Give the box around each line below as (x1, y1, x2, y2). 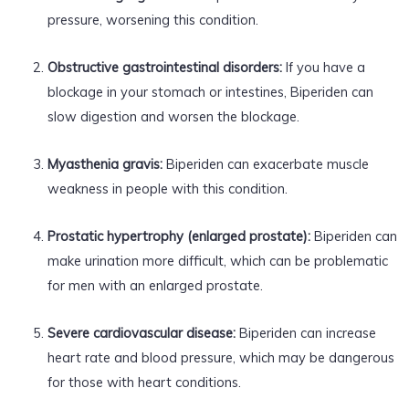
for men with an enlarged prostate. (47, 276, 263, 294)
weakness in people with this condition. (47, 179, 288, 197)
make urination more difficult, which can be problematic (47, 251, 388, 269)
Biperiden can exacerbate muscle (162, 154, 369, 173)
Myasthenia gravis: (47, 154, 163, 173)
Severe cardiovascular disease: (47, 323, 236, 341)
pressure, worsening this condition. (47, 10, 258, 28)
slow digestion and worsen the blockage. (47, 107, 299, 125)
